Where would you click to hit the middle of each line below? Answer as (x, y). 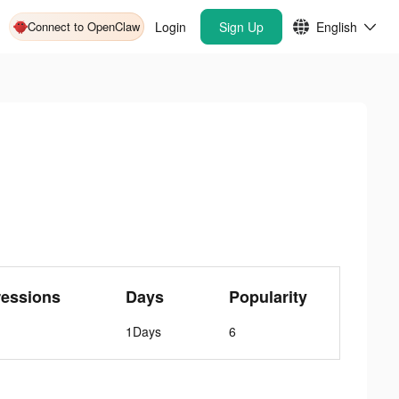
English (337, 27)
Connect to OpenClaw (84, 26)
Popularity (268, 297)
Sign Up (241, 27)
